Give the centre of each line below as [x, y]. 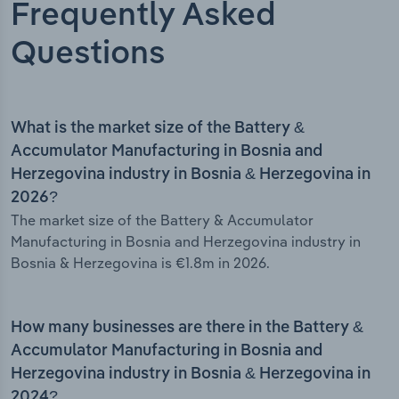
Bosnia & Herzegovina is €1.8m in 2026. [140, 263]
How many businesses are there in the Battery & [187, 328]
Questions [88, 55]
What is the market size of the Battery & [158, 129]
